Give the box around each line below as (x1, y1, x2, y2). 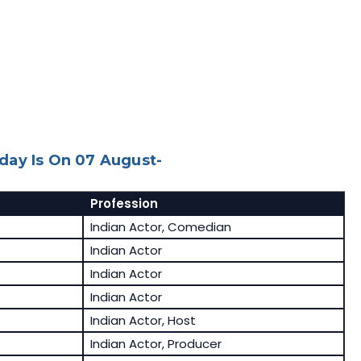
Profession (89, 195, 158, 213)
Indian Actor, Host (89, 312, 196, 330)
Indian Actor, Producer (89, 335, 222, 353)
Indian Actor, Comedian (89, 218, 231, 236)
